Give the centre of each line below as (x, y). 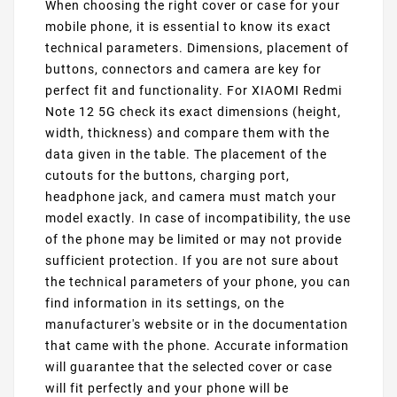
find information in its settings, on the (165, 304)
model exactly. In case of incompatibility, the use (198, 218)
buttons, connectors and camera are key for (183, 70)
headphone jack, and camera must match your (191, 197)
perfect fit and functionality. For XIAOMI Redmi (194, 91)
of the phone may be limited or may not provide (194, 240)
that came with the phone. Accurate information (197, 346)
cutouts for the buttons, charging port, (167, 176)
